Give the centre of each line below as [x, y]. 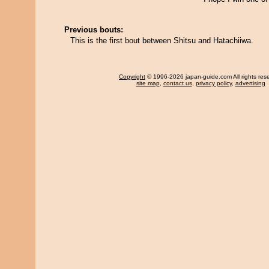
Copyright [132, 77]
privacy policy [213, 83]
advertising [250, 83]
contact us [177, 83]
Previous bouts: [94, 30]
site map [148, 83]
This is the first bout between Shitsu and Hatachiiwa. [162, 41]
